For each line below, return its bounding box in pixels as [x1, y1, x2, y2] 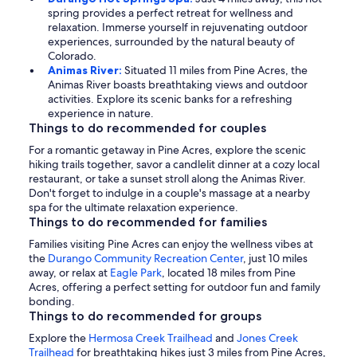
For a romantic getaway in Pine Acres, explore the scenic [29, 143, 306, 158]
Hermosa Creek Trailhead [88, 331, 213, 346]
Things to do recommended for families [29, 214, 267, 230]
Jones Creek [237, 331, 298, 346]
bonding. [29, 294, 75, 309]
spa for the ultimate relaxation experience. [29, 200, 238, 215]
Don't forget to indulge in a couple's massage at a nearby [29, 186, 310, 201]
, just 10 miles [243, 251, 308, 266]
